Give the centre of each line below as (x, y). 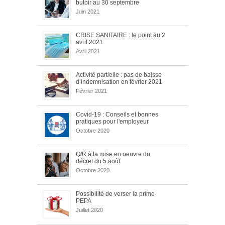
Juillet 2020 (89, 210)
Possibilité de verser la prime (115, 194)
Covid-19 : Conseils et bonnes (117, 114)
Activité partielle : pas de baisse (119, 75)
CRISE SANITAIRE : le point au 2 (121, 35)
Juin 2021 (88, 11)
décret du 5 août (98, 161)
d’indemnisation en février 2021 (119, 82)
